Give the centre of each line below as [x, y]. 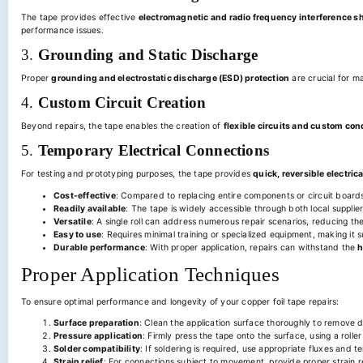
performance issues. [62, 30]
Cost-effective [85, 195]
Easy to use [78, 234]
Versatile [73, 221]
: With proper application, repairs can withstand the [251, 247]
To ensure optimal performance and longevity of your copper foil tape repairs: [180, 301]
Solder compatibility [97, 349]
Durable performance [99, 247]
